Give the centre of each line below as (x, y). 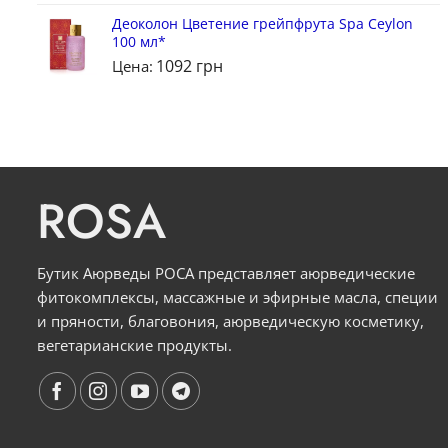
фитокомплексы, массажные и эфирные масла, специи (237, 297)
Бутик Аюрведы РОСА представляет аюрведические (226, 273)
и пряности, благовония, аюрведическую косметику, (230, 321)
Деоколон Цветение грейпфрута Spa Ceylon (262, 24)
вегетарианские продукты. (134, 345)
